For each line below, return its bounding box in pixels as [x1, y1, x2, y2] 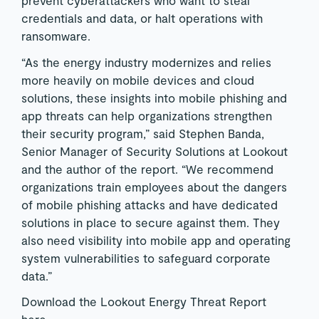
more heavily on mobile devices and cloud [21, 72, 254, 87]
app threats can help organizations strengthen [21, 108, 272, 122]
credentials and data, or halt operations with [21, 11, 263, 26]
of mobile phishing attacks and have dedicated [21, 197, 278, 211]
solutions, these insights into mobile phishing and [21, 90, 287, 105]
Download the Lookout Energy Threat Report [21, 293, 266, 308]
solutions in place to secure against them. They [21, 214, 280, 229]
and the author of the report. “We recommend [21, 161, 273, 176]
